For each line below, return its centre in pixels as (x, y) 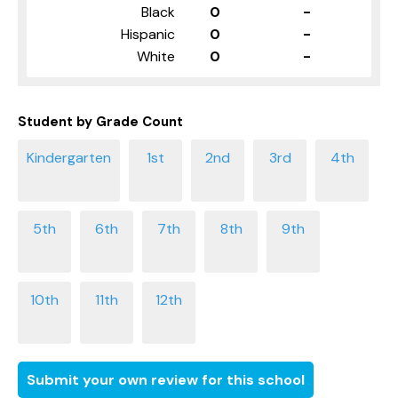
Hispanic (148, 34)
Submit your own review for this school (166, 379)
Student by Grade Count (100, 121)
